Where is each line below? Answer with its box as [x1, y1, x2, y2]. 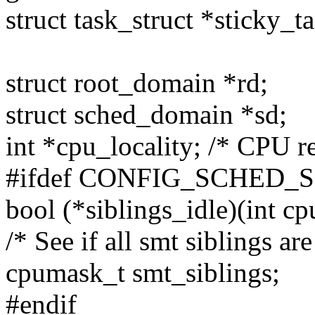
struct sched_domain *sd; [6, 99, 287, 130]
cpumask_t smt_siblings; [6, 257, 280, 288]
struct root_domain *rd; [6, 67, 268, 98]
